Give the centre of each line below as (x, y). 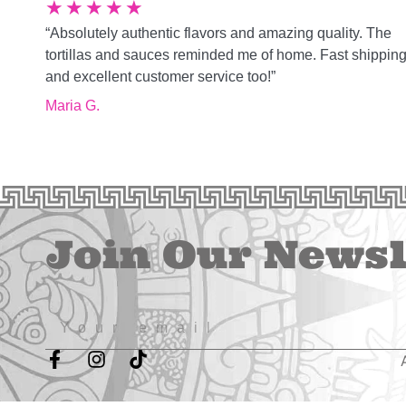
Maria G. (72, 105)
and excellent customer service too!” (160, 76)
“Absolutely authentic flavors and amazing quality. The (218, 33)
